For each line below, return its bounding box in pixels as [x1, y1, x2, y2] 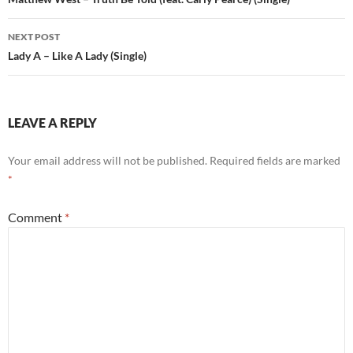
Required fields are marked [210, 154, 340, 168]
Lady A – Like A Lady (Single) [8, 49, 147, 63]
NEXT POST [8, 31, 60, 43]
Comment [8, 210, 65, 225]
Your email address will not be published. [8, 154, 207, 168]
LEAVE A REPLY [8, 115, 97, 131]
